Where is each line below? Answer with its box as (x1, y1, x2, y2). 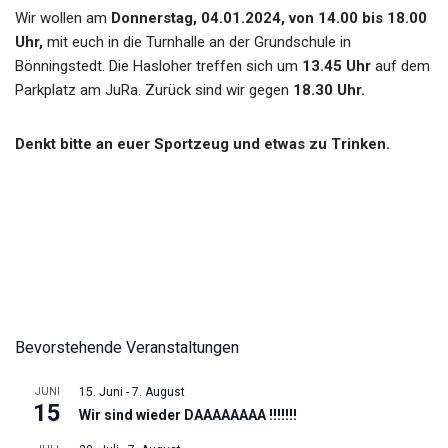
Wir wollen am (15, 9, 107, 27)
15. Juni (79, 385, 123, 399)
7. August (132, 385, 185, 399)
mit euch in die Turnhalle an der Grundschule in (43, 33, 351, 51)
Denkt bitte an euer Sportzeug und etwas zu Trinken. (15, 135, 390, 153)
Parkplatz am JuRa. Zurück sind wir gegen (15, 81, 293, 99)
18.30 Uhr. (293, 81, 365, 99)
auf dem (375, 57, 430, 75)
